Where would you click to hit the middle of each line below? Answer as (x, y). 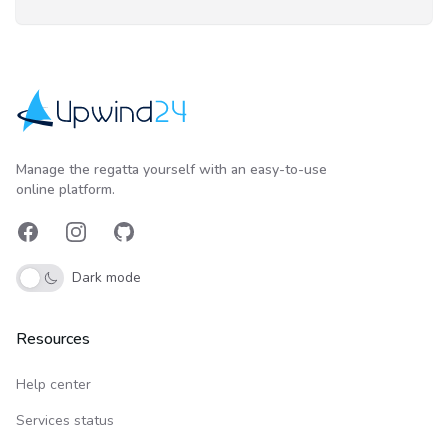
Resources (53, 339)
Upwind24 (54, 144)
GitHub (138, 242)
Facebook (52, 242)
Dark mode (106, 278)
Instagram (101, 242)
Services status (65, 421)
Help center (53, 385)
